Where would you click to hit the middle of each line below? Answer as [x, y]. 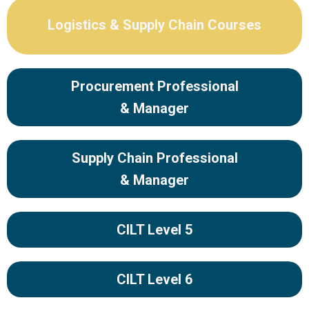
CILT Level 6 [154, 279]
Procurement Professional [154, 86]
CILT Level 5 [154, 230]
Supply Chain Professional [154, 158]
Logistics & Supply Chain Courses [154, 25]
